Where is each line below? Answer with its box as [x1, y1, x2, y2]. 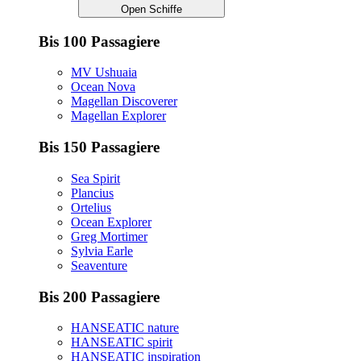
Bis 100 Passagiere [39, 32, 160, 50]
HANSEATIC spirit [71, 335, 172, 350]
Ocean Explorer [71, 214, 151, 229]
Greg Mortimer [71, 229, 147, 243]
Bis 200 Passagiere [39, 288, 160, 305]
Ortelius [71, 200, 111, 214]
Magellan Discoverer [71, 94, 177, 109]
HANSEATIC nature [71, 321, 179, 335]
